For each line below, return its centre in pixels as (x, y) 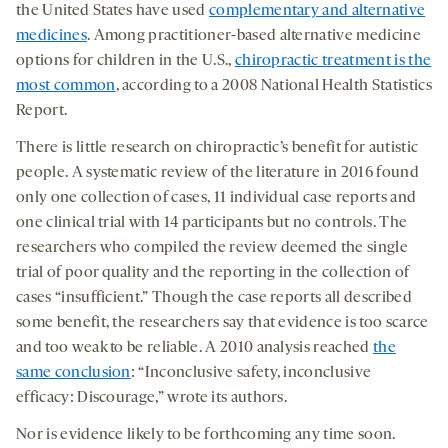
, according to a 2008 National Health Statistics (273, 85)
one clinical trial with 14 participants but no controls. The (212, 222)
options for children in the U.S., (125, 60)
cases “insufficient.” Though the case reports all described (214, 297)
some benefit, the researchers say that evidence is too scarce (222, 322)
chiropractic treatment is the (333, 60)
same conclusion (73, 372)
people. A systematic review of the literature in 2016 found (217, 172)
